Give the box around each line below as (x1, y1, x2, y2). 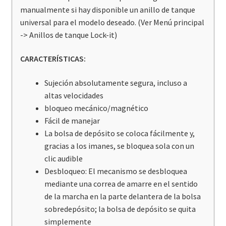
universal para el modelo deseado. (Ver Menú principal (20, 17, 204, 27)
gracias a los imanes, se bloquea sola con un (44, 141, 194, 151)
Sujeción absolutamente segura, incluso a (44, 78, 187, 88)
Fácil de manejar (44, 116, 100, 126)
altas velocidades (44, 90, 103, 101)
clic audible (44, 153, 83, 164)
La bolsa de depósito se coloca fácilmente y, (44, 128, 195, 139)
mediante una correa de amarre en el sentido (44, 179, 198, 189)
